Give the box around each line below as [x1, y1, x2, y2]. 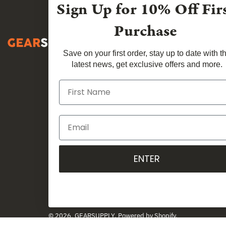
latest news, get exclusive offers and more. [71, 60, 222, 69]
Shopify [154, 211, 176, 220]
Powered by [118, 211, 154, 220]
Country [69, 188, 117, 203]
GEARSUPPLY [74, 211, 115, 220]
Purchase [114, 20, 177, 42]
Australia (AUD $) [83, 192, 146, 202]
